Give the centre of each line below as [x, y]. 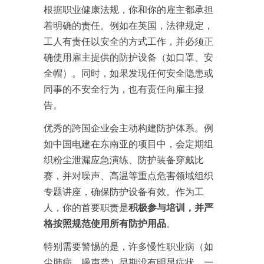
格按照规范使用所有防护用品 [105, 223]
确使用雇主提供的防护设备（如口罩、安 [128, 57]
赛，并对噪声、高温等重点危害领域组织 [128, 175]
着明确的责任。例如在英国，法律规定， [128, 25]
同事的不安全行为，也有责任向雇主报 [124, 89]
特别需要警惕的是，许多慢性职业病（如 [128, 246]
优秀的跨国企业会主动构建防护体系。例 [128, 128]
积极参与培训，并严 [171, 207]
